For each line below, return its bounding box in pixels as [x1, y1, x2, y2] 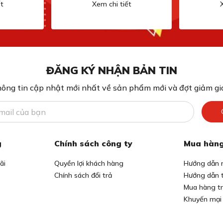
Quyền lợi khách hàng [54, 159, 123, 168]
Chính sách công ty [54, 138, 132, 148]
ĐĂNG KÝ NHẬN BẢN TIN [46, 64, 177, 77]
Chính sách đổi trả [54, 171, 112, 180]
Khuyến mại [184, 195, 222, 204]
